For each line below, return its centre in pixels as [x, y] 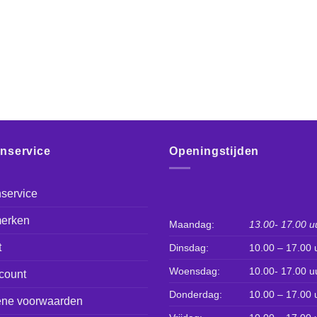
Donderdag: [196, 294]
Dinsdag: [189, 247]
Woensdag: [195, 271]
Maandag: [192, 224]
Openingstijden [214, 151]
